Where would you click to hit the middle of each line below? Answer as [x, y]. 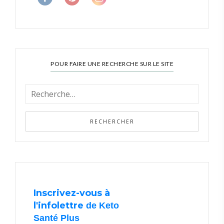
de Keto [101, 205]
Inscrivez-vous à [72, 193]
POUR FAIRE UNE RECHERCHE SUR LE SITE [112, 63]
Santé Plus [56, 218]
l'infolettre [58, 205]
